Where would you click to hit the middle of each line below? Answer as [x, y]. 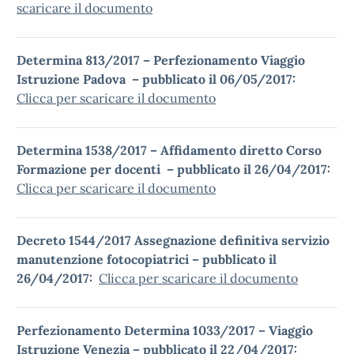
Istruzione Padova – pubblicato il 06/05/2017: [158, 79]
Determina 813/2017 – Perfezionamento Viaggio [161, 60]
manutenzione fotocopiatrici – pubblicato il [147, 259]
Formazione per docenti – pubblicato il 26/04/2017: [175, 169]
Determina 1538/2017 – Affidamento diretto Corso [169, 150]
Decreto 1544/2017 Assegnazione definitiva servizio [173, 240]
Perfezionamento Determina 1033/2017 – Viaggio [165, 330]
